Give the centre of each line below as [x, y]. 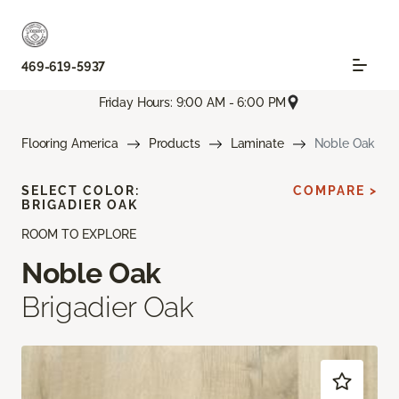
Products [174, 144]
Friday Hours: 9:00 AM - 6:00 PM [192, 102]
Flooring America [70, 144]
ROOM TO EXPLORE [79, 235]
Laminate [257, 144]
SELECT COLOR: [81, 191]
